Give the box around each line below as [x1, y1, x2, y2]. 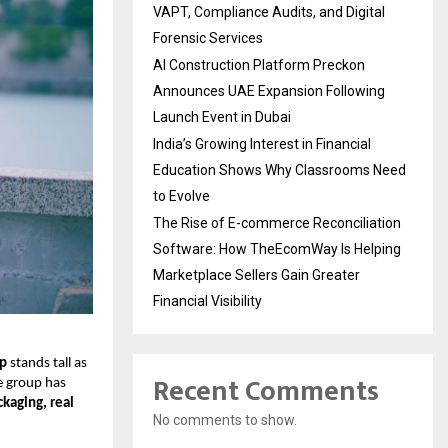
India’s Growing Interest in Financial [153, 135, 371, 152]
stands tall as [7, 355, 87, 371]
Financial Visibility [153, 292, 262, 309]
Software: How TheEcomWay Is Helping [153, 240, 401, 257]
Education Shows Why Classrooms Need [153, 161, 406, 178]
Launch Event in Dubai [153, 108, 291, 125]
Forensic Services [153, 29, 263, 46]
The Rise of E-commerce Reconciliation [153, 214, 401, 231]
